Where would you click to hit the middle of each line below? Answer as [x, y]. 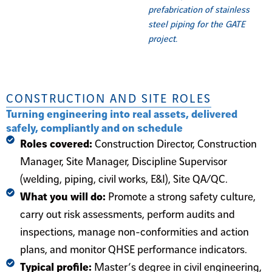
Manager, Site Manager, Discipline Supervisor [123, 161]
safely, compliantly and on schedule [94, 128]
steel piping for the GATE [197, 25]
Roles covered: [57, 144]
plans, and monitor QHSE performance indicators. [133, 250]
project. [163, 39]
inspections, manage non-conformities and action [134, 232]
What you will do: [64, 197]
